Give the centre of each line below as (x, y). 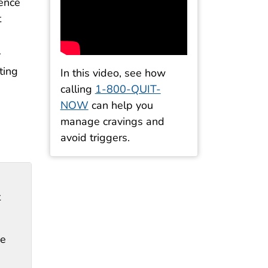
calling (77, 89)
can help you (121, 106)
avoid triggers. (95, 138)
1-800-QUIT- (128, 89)
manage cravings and (112, 122)
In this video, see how (113, 73)
